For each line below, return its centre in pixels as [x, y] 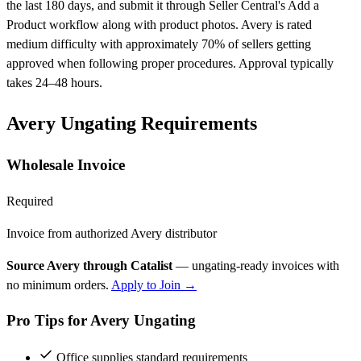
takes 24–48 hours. [54, 83]
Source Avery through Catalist [89, 265]
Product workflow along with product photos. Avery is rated [159, 25]
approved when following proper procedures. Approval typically [170, 64]
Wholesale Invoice [66, 165]
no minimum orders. [59, 284]
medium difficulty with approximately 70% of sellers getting [159, 44]
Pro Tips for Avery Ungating [101, 321]
